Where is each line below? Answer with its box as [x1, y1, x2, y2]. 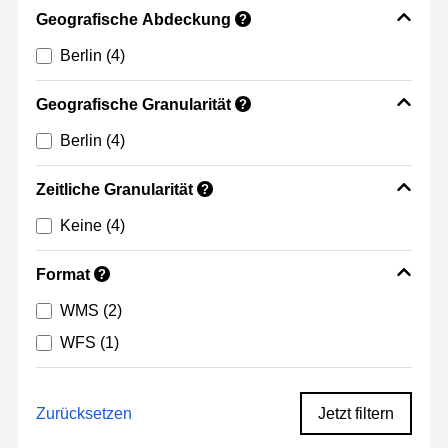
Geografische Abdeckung [36, 11, 231, 29]
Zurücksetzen [36, 404, 132, 422]
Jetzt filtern [318, 405, 394, 423]
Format [36, 266, 90, 284]
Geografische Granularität [36, 96, 231, 114]
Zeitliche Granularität [36, 181, 193, 199]
